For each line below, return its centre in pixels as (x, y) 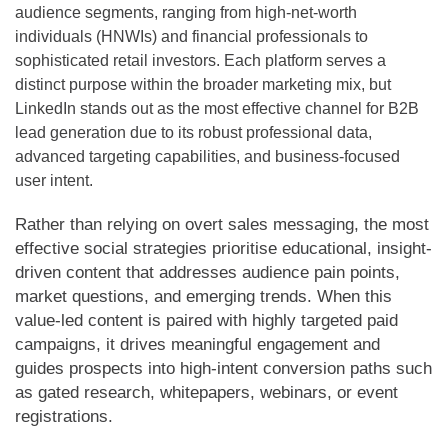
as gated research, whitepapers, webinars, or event (206, 392)
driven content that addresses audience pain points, (207, 272)
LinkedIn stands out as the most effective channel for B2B (217, 108)
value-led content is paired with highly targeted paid (206, 320)
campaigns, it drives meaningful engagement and (197, 344)
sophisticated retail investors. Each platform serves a (200, 60)
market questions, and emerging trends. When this (203, 296)
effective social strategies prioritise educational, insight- (223, 248)
